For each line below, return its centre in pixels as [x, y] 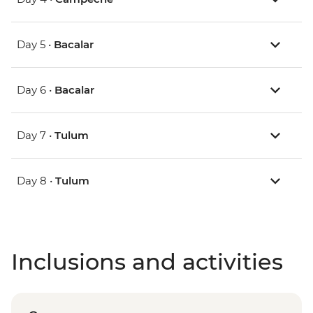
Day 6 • [36, 90]
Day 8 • [36, 181]
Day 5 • [35, 45]
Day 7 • [36, 136]
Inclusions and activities [147, 262]
